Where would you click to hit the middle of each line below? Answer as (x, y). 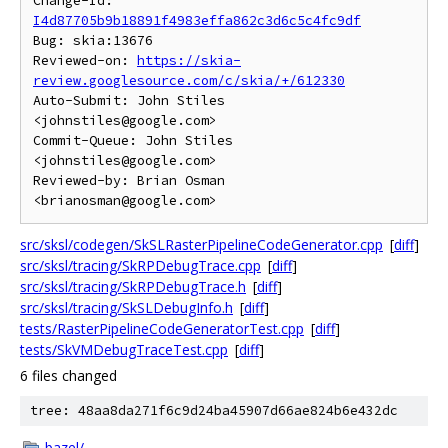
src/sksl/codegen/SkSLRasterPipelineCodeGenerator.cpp (201, 244)
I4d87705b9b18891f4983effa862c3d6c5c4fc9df (197, 20)
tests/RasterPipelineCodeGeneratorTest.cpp (162, 328)
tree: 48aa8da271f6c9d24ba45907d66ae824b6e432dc (214, 410)
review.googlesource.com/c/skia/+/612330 (189, 80)
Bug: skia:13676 (93, 40)
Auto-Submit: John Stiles (129, 100)
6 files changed (68, 375)
